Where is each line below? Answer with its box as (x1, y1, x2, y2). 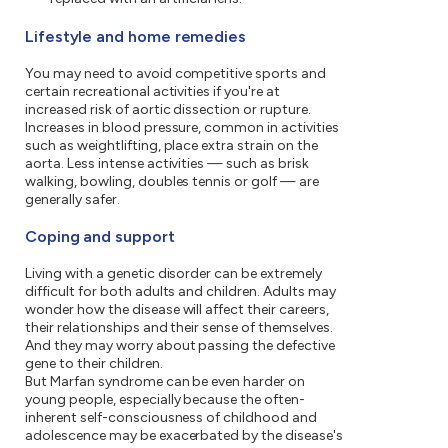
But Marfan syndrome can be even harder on (25, 373, 306, 391)
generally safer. (25, 191, 120, 209)
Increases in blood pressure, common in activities (25, 119, 339, 137)
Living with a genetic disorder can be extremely (25, 265, 323, 283)
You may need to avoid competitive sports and (25, 65, 327, 83)
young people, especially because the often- (25, 391, 306, 409)
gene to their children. (25, 355, 163, 373)
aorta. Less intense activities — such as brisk (25, 155, 310, 173)
